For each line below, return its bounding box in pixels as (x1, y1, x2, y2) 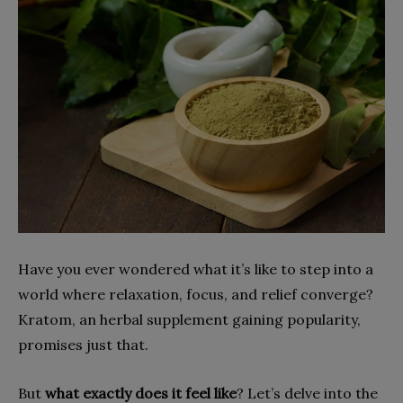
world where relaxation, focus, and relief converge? (18, 284, 373, 303)
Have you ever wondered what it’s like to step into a (18, 259, 373, 278)
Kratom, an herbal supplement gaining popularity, (18, 309, 361, 328)
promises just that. (18, 335, 152, 354)
